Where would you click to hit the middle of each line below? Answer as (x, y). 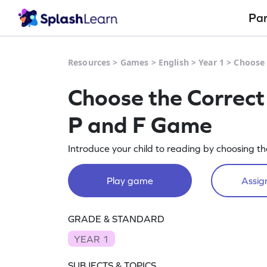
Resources (89, 62)
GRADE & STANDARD (116, 219)
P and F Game (140, 125)
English (173, 62)
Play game (130, 181)
